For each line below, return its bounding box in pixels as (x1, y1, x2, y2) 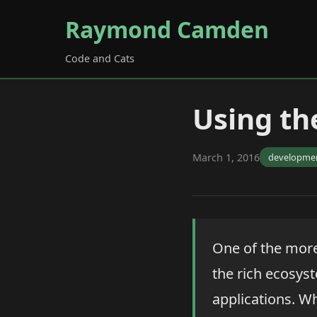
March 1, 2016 (192, 150, 260, 164)
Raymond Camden (65, 14, 269, 45)
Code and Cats (65, 52, 134, 65)
